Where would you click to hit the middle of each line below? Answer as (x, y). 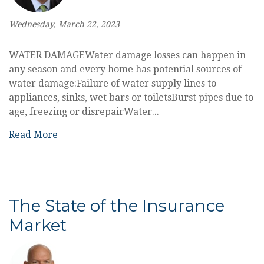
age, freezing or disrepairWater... (84, 112)
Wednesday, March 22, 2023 (64, 24)
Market (38, 225)
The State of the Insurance (117, 206)
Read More (33, 135)
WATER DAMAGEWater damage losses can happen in (127, 55)
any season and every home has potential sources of (125, 69)
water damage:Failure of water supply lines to (113, 83)
